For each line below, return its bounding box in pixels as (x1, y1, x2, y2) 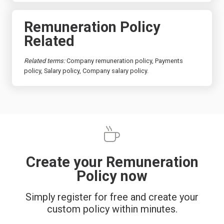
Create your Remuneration (25, 153, 198, 170)
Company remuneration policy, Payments (66, 56, 183, 64)
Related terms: (24, 56, 66, 64)
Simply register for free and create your (25, 190, 198, 203)
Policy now (76, 167, 147, 184)
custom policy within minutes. (46, 202, 177, 215)
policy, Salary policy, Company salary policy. (24, 66, 148, 74)
